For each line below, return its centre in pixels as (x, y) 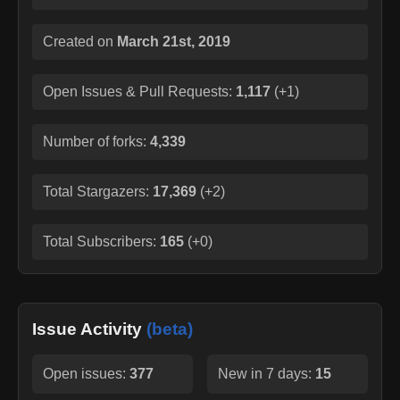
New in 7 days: (267, 373)
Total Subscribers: (101, 241)
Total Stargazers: (98, 191)
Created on (80, 41)
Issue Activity (89, 329)
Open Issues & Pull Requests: (137, 91)
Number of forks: (96, 141)
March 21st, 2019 (174, 41)
